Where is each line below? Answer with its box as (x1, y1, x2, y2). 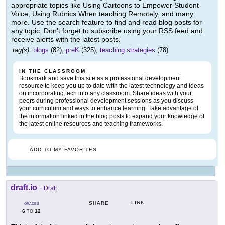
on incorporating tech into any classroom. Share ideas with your (19, 89, 192, 97)
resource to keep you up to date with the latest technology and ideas (19, 82, 204, 89)
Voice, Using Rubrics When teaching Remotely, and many (11, 9, 193, 18)
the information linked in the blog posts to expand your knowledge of (19, 112, 204, 120)
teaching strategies (100, 46, 155, 54)
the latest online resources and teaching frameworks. (19, 120, 163, 127)
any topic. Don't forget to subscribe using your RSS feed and (11, 26, 203, 35)
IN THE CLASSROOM (19, 68, 86, 74)
